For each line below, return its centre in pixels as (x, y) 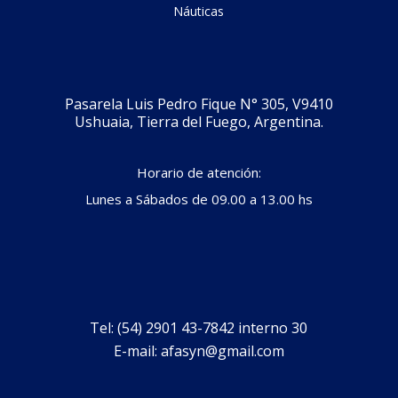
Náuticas (199, 11)
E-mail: (137, 350)
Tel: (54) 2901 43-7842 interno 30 (199, 327)
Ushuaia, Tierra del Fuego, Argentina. (199, 121)
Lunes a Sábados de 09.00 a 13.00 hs (199, 199)
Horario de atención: (199, 172)
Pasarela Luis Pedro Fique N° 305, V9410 (199, 103)
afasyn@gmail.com (222, 350)
